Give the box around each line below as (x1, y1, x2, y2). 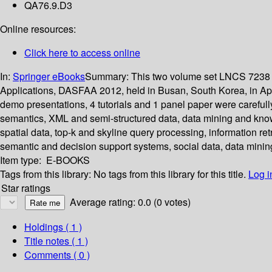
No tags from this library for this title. (93, 167, 246, 182)
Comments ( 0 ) (24, 248, 90, 262)
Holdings (24, 220, 63, 234)
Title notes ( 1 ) (24, 234, 88, 248)
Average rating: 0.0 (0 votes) (70, 195, 191, 209)
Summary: (85, 69, 131, 84)
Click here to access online (24, 46, 140, 60)
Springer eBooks (13, 69, 85, 84)
